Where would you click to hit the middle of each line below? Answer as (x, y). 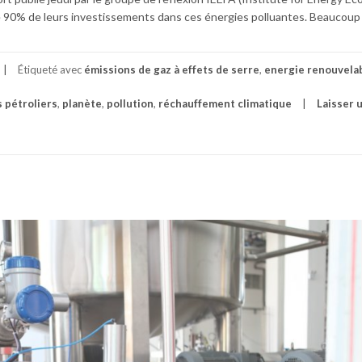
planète (82, 103)
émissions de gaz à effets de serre (172, 69)
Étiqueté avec (51, 69)
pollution (130, 103)
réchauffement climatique (225, 103)
